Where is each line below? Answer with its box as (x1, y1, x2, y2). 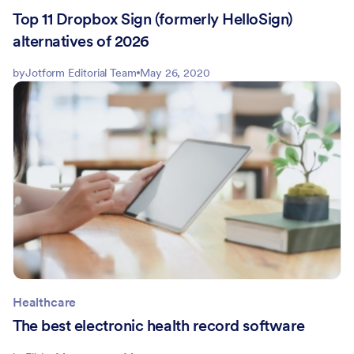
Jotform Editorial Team (24, 65, 137, 80)
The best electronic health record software (13, 314, 305, 336)
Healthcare (13, 293, 77, 310)
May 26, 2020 (140, 65, 210, 80)
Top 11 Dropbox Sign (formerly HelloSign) (13, 8, 293, 29)
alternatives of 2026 (13, 30, 149, 51)
